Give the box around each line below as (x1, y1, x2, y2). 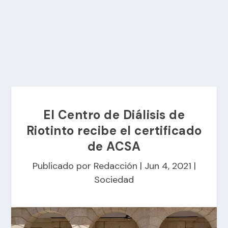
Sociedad (94, 174, 134, 186)
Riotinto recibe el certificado (26, 123, 202, 138)
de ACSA (87, 138, 141, 154)
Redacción (93, 160, 137, 172)
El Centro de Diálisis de (43, 107, 185, 123)
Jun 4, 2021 (144, 160, 191, 172)
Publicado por (32, 160, 94, 172)
